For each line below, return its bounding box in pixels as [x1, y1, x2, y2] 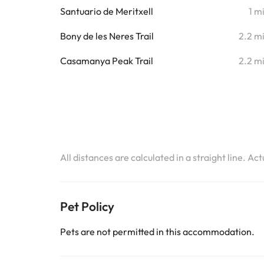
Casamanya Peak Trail [60, 55, 153, 67]
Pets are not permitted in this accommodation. [60, 226, 255, 237]
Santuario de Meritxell [60, 5, 153, 17]
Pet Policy [60, 199, 114, 214]
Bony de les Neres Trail [60, 30, 154, 42]
